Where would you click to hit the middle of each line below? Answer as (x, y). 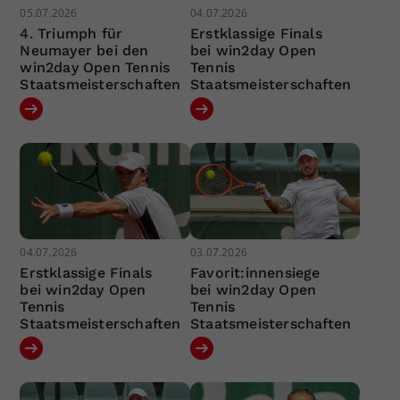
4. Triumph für (71, 34)
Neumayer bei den (84, 51)
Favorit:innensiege (255, 272)
